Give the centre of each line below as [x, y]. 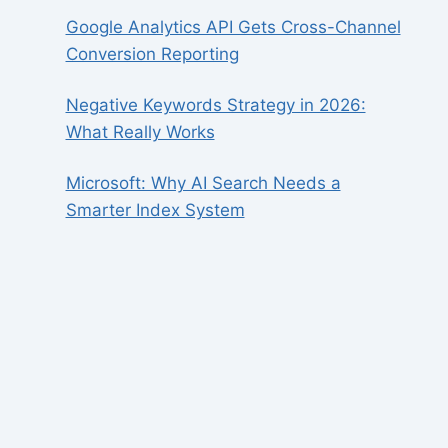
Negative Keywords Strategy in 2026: [215, 105]
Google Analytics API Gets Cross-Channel [233, 27]
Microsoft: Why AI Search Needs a [203, 183]
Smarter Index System [155, 210]
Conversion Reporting [152, 54]
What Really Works [140, 132]
